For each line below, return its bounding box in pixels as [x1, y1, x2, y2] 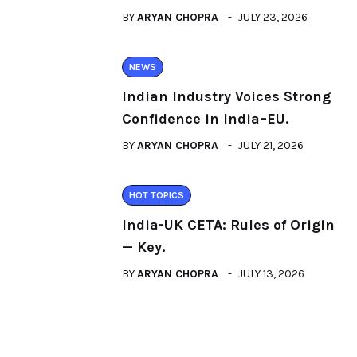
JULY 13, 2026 [238, 267, 304, 280]
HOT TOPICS [129, 190, 184, 201]
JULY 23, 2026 [238, 10, 308, 24]
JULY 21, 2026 [238, 139, 304, 152]
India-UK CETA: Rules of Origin [122, 216, 335, 233]
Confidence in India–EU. [122, 110, 288, 127]
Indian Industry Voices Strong [122, 88, 331, 105]
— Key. [122, 238, 165, 256]
